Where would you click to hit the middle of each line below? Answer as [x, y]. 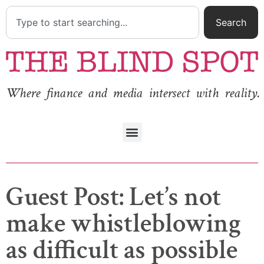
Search [231, 22]
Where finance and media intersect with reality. [133, 93]
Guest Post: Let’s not [113, 197]
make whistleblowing [123, 223]
